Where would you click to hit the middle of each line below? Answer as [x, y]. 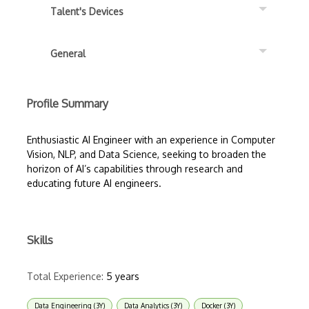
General [68, 53]
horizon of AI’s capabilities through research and [135, 169]
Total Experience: [65, 276]
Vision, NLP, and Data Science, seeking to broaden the [147, 154]
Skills [40, 240]
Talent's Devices [87, 11]
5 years [123, 276]
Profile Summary [68, 103]
